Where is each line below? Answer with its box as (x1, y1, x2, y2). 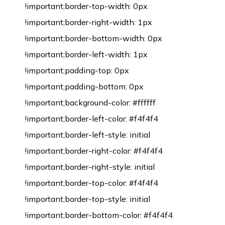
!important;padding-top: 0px (25, 65, 129, 75)
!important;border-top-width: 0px (25, 1, 148, 11)
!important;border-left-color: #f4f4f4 (25, 114, 158, 124)
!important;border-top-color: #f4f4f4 (25, 178, 158, 188)
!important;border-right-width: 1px (25, 17, 152, 27)
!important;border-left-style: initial (25, 130, 150, 140)
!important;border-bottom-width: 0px (25, 33, 162, 43)
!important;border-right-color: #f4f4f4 (25, 146, 163, 156)
